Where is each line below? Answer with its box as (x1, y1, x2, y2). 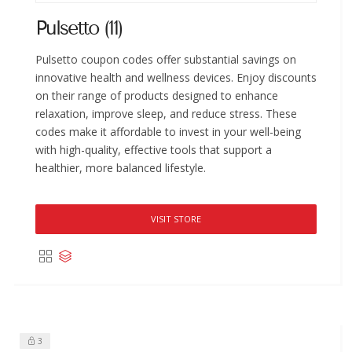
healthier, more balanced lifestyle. (35, 159, 206, 175)
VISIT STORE (151, 212, 201, 225)
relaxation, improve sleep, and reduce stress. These (35, 105, 297, 121)
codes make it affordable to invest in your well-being (35, 123, 301, 139)
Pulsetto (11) (35, 16, 123, 40)
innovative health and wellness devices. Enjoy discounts (35, 69, 317, 85)
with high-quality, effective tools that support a (35, 141, 272, 157)
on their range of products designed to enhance (35, 87, 278, 103)
